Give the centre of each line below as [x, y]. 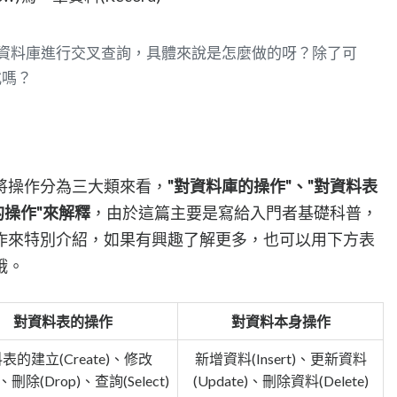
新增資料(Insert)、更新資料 [280, 358]
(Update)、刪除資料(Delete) [280, 380]
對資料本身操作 [280, 321]
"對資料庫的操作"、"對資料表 [272, 186]
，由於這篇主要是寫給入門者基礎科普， [234, 212]
